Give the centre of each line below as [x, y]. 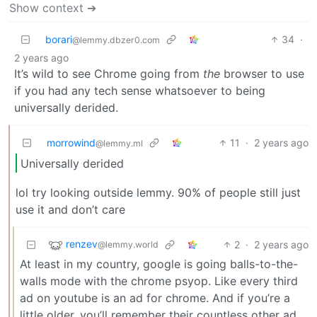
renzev [82, 244]
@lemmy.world [128, 245]
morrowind [71, 142]
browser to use [262, 73]
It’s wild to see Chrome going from [109, 73]
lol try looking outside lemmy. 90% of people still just [158, 193]
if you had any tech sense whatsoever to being [140, 90]
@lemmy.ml [119, 143]
